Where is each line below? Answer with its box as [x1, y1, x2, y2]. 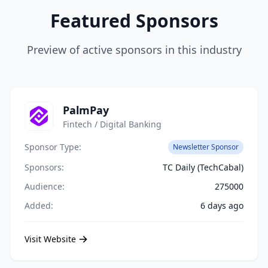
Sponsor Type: [25, 141, 81, 153]
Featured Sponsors [50, 8, 218, 33]
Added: [25, 200, 53, 211]
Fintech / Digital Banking [63, 118, 162, 130]
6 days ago [200, 200, 243, 211]
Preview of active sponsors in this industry [26, 42, 242, 57]
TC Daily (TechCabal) [163, 162, 243, 173]
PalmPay [63, 103, 109, 117]
